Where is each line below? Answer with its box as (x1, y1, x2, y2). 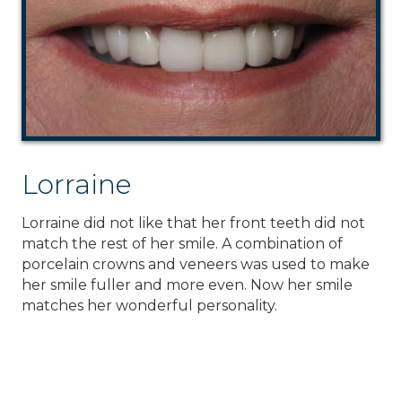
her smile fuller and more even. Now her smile (22, 276, 353, 294)
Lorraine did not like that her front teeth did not (22, 214, 365, 232)
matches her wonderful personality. (22, 297, 277, 315)
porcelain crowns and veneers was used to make (22, 256, 370, 274)
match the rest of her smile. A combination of (22, 235, 343, 253)
